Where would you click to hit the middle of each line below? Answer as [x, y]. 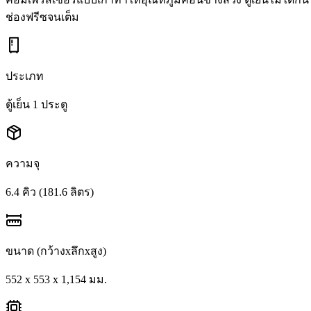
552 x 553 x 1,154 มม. [56, 279]
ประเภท [25, 76]
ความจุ [23, 163]
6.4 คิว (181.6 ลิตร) [50, 192]
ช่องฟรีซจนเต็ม [42, 17]
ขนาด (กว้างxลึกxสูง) [56, 251]
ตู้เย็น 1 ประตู [36, 104]
